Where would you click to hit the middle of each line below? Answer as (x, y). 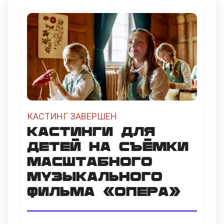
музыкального (95, 175)
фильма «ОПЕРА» (104, 190)
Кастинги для (91, 130)
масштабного (90, 160)
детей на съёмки (108, 145)
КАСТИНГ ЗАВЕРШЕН (72, 116)
